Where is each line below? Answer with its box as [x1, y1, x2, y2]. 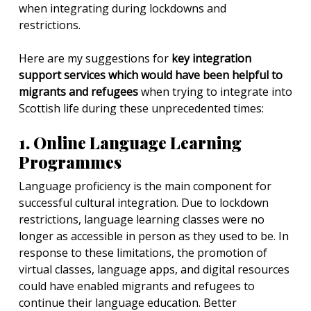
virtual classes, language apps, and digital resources [19, 262, 289, 277]
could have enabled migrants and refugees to [19, 278, 255, 294]
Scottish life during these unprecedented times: [19, 101, 264, 116]
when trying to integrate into [138, 84, 292, 99]
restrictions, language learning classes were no [19, 212, 264, 227]
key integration [169, 51, 251, 66]
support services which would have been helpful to [19, 67, 283, 83]
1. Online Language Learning [19, 132, 242, 153]
